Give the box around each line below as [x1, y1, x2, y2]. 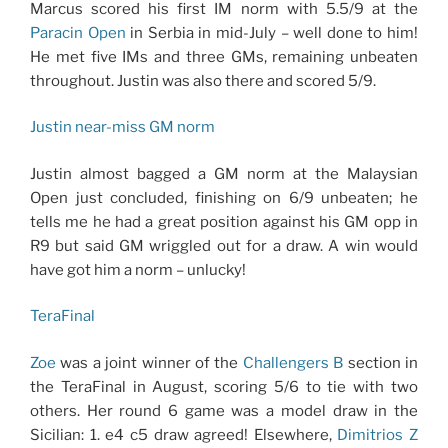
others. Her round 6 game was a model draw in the [30, 401, 418, 420]
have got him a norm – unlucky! [30, 260, 246, 279]
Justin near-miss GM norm [30, 118, 215, 137]
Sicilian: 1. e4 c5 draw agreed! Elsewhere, [30, 425, 338, 444]
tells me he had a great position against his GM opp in [30, 212, 418, 231]
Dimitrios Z [337, 425, 418, 444]
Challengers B [242, 353, 344, 372]
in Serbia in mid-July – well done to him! [125, 23, 419, 42]
